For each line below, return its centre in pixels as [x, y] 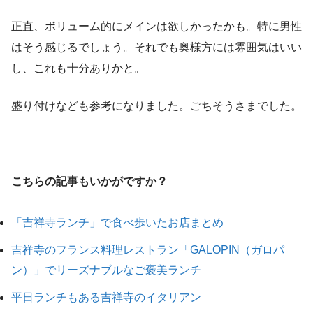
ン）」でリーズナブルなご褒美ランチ [106, 270]
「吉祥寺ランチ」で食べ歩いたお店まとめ [117, 223]
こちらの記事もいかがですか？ [89, 182]
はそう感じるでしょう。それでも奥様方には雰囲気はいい [156, 48]
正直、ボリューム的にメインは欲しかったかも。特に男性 [156, 27]
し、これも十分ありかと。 [78, 68]
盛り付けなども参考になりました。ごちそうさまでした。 [156, 106]
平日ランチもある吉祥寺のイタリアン [106, 298]
